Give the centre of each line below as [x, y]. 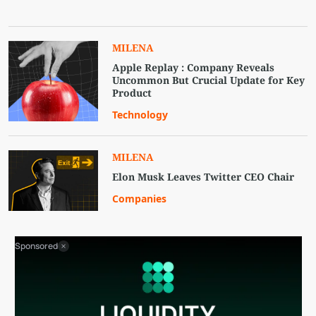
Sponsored [36, 246]
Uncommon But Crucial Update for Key [209, 80]
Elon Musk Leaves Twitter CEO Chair [203, 177]
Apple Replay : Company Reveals [194, 68]
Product [132, 93]
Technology [140, 115]
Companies [140, 199]
